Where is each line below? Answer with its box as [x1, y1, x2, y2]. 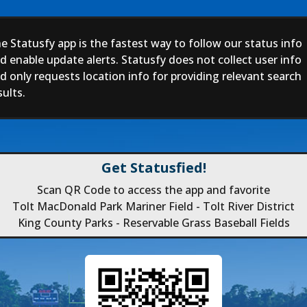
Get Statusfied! [101, 158, 206, 177]
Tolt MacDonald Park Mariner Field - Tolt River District [12, 199, 295, 214]
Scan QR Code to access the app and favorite [37, 182, 270, 197]
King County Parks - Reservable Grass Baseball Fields [17, 215, 290, 230]
